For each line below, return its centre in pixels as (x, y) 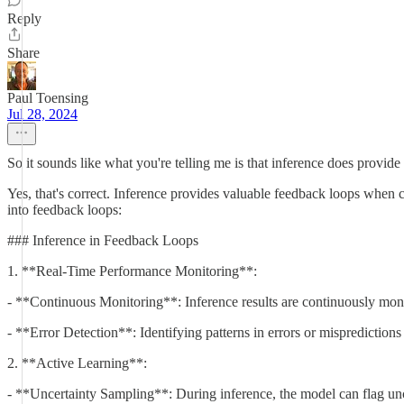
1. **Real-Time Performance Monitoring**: (132, 271)
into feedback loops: (64, 210)
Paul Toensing (48, 98)
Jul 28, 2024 (42, 114)
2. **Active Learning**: (77, 363)
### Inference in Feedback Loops (103, 240)
